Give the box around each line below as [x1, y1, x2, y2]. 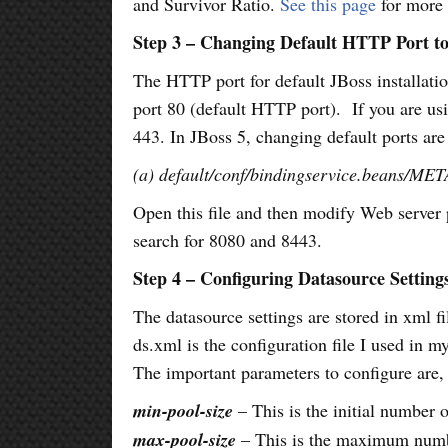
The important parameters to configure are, [133, 359, 445, 384]
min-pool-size [133, 397, 234, 423]
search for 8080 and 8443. [133, 227, 323, 252]
